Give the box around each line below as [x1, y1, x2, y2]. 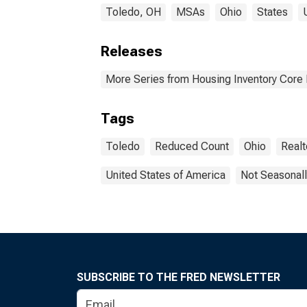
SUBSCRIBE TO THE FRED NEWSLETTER [77, 271, 280, 284]
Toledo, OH [106, 5, 161, 19]
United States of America [106, 169, 225, 182]
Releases [101, 43, 162, 60]
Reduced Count [155, 140, 229, 153]
